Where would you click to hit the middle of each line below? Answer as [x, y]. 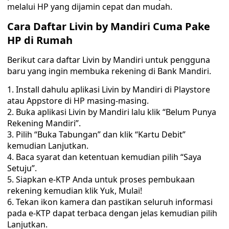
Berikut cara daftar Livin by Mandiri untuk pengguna [109, 60]
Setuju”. [22, 168]
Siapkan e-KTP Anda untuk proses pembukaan [105, 179]
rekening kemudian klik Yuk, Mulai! [75, 191]
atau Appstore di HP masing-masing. [78, 101]
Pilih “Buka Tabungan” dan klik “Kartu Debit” [101, 134]
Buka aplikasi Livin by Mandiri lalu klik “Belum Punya [116, 112]
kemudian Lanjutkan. [48, 146]
